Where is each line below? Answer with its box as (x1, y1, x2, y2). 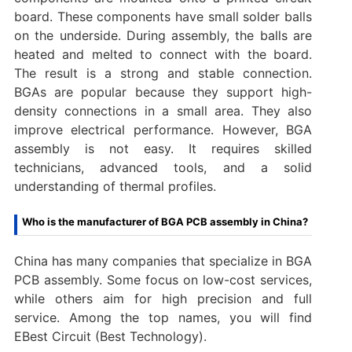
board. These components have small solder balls (13, 9, 313, 25)
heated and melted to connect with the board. (13, 46, 313, 63)
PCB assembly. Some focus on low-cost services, (13, 272, 313, 288)
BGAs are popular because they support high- (13, 84, 313, 101)
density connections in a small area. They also (13, 103, 313, 119)
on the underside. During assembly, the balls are (13, 27, 313, 44)
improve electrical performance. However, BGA (13, 122, 313, 138)
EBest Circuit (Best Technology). (13, 328, 207, 345)
